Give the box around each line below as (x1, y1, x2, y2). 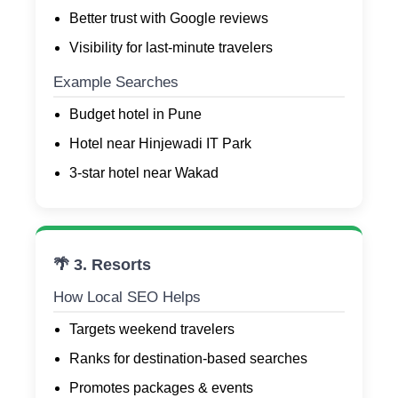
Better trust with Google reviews (69, 11, 268, 27)
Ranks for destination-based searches (69, 351, 307, 367)
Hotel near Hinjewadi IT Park (69, 136, 251, 152)
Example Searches (53, 74, 179, 92)
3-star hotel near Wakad (69, 165, 219, 181)
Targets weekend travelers (69, 322, 235, 338)
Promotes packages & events (69, 380, 253, 396)
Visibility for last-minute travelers (69, 40, 273, 56)
